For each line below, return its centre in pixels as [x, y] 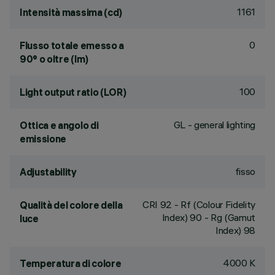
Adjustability [48, 172]
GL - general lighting [214, 125]
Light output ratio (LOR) [73, 92]
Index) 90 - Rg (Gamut [208, 217]
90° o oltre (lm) [54, 59]
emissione [43, 139]
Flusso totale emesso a [72, 45]
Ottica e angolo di [59, 125]
